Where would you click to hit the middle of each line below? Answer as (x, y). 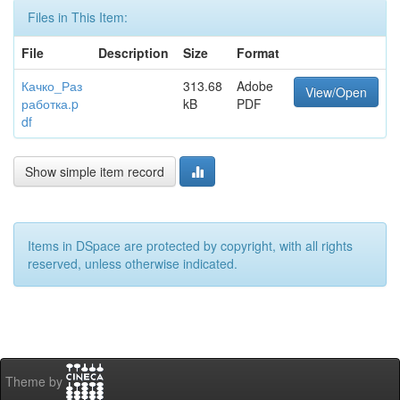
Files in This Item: (78, 17)
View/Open (336, 92)
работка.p (50, 104)
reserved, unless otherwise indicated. (133, 263)
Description (133, 53)
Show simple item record (95, 171)
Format (258, 53)
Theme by (36, 382)
